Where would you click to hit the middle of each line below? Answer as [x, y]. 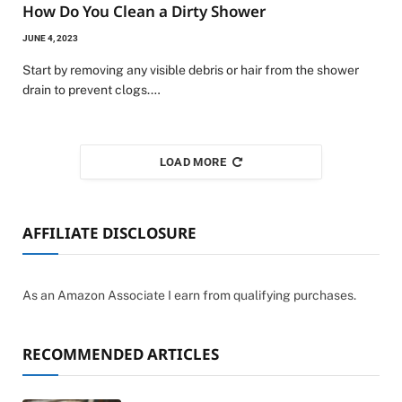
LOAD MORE [193, 162]
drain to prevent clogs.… [92, 90]
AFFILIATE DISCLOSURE [109, 233]
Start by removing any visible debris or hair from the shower [191, 70]
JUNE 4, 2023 [50, 38]
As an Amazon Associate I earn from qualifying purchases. [189, 295]
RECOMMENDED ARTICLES [121, 354]
